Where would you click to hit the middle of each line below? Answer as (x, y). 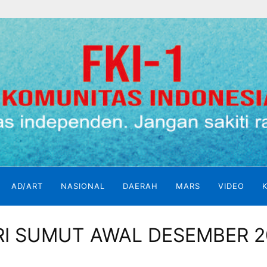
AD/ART (27, 186)
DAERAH (141, 186)
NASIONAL (83, 186)
